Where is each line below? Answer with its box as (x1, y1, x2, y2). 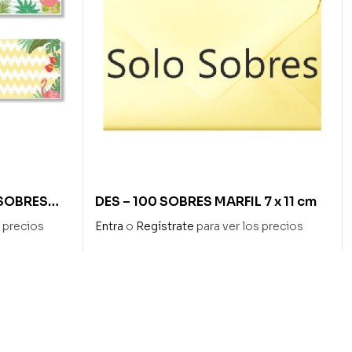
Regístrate (136, 218, 194, 233)
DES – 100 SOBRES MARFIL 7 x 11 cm (95, 192, 317, 210)
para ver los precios (194, 218, 303, 233)
